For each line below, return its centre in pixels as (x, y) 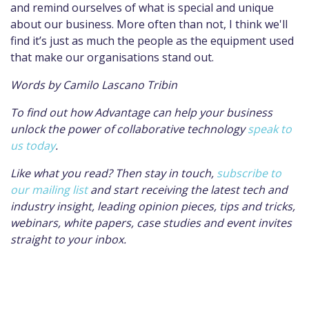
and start (114, 189)
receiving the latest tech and (214, 189)
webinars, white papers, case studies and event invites (151, 222)
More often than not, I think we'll (202, 24)
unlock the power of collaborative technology (129, 129)
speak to (270, 129)
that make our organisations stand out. (112, 57)
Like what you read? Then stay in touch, (112, 173)
